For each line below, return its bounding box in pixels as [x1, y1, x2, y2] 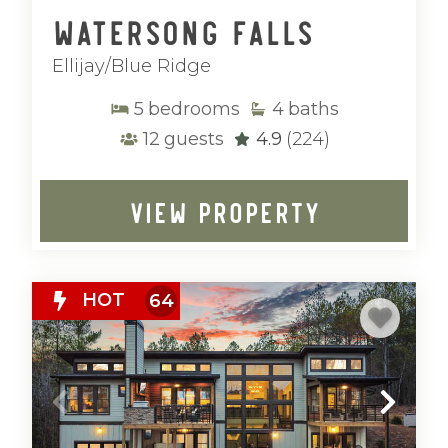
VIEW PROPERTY [128, 193, 320, 229]
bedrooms [147, 98, 240, 120]
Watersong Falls [52, 9, 314, 52]
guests [163, 128, 224, 150]
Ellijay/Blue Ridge [52, 55, 211, 77]
